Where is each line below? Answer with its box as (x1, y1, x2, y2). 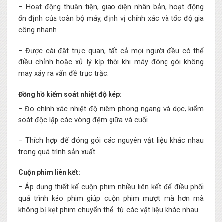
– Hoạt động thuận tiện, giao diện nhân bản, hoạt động (18, 3, 204, 12)
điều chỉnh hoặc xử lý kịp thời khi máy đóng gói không (18, 57, 204, 66)
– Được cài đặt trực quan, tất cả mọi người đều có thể (18, 46, 204, 55)
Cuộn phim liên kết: (18, 168, 80, 177)
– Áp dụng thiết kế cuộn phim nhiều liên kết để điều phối (18, 183, 204, 192)
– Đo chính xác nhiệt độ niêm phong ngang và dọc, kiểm (18, 104, 204, 113)
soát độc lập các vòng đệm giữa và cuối (18, 115, 148, 124)
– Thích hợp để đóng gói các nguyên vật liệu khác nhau (18, 136, 204, 145)
